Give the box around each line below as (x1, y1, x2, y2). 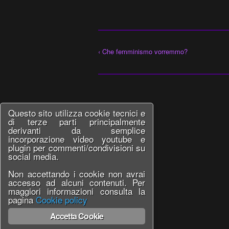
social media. (8, 150, 59, 163)
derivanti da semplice (8, 124, 145, 136)
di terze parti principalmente (8, 115, 145, 128)
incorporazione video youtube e (8, 132, 145, 145)
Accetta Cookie (50, 210, 104, 222)
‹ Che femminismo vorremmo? (98, 46, 188, 56)
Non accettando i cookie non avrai (8, 167, 145, 180)
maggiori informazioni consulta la (8, 185, 145, 197)
